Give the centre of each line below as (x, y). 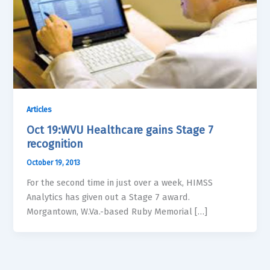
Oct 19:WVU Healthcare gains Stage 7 (120, 130)
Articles (39, 110)
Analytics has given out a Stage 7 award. (108, 197)
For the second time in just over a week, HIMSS (120, 182)
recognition (55, 144)
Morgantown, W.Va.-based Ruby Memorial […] (117, 211)
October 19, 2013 (54, 162)
